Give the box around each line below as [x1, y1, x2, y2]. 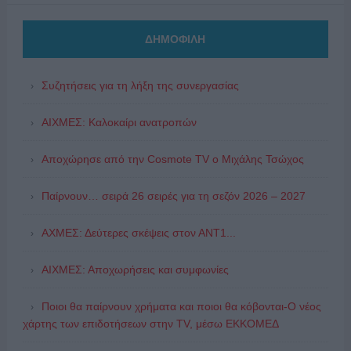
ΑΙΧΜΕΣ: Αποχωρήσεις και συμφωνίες [41, 262, 229, 276]
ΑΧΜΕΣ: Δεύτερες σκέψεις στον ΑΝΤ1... [41, 226, 236, 239]
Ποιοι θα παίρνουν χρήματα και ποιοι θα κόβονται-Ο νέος [41, 299, 321, 313]
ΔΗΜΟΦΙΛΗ [145, 32, 206, 45]
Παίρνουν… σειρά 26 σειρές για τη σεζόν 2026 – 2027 [41, 189, 306, 202]
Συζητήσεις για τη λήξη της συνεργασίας [41, 78, 239, 92]
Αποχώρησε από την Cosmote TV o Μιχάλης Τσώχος [41, 152, 304, 165]
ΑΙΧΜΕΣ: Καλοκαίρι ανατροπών [41, 115, 197, 128]
